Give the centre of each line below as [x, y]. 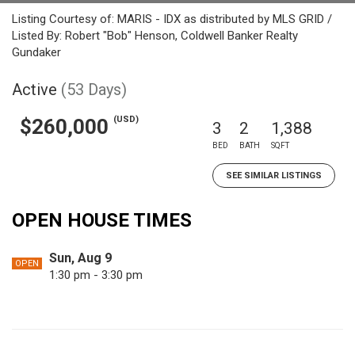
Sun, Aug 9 [80, 258]
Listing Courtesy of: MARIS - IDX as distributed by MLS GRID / [172, 19]
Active [34, 90]
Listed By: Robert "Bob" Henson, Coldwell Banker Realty [155, 36]
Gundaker [36, 52]
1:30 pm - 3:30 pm [96, 275]
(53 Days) [94, 90]
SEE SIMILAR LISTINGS [274, 176]
